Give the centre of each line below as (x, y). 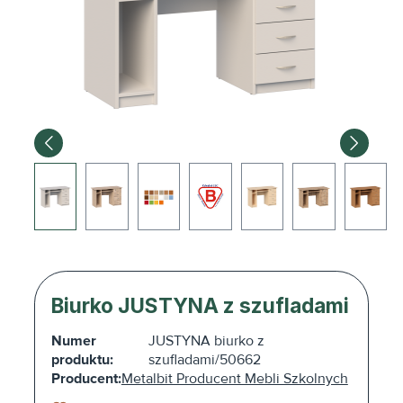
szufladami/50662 (204, 360)
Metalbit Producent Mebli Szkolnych (234, 379)
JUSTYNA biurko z (206, 341)
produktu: (82, 360)
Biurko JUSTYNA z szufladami (200, 306)
